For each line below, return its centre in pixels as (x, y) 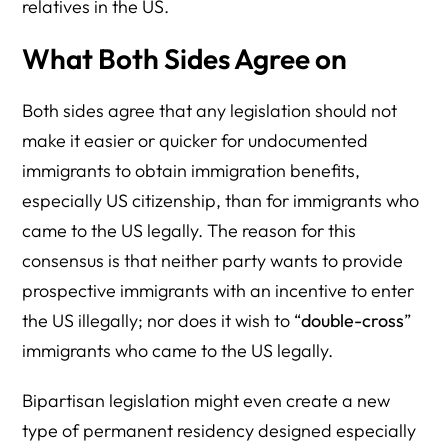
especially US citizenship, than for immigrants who (221, 200)
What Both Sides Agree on (185, 58)
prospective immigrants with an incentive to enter (218, 290)
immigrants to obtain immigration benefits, (191, 170)
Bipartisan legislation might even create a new (206, 400)
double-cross (353, 320)
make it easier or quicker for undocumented (195, 140)
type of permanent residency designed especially (219, 430)
